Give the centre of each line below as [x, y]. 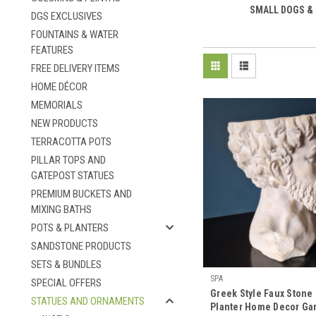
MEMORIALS [57, 105]
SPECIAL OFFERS [66, 283]
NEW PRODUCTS [65, 123]
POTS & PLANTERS [70, 228]
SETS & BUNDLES [66, 265]
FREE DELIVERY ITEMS [75, 68]
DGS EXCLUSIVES [67, 16]
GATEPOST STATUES [73, 176]
